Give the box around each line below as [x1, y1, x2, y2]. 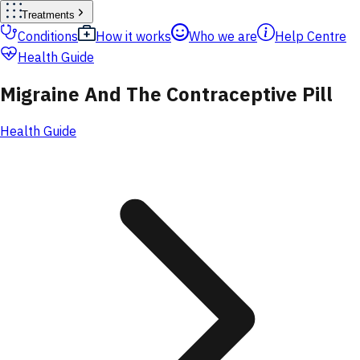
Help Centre [275, 28, 346, 44]
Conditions [18, 28, 78, 44]
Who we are [189, 28, 257, 44]
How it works [96, 28, 171, 44]
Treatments [21, 9, 75, 21]
